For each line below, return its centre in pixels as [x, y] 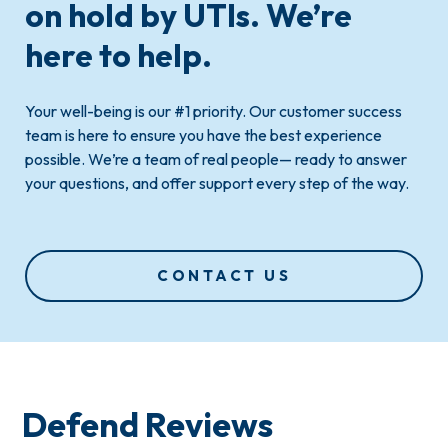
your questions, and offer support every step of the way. [217, 182]
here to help [113, 54]
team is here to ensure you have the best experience [203, 134]
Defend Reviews [148, 424]
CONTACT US [224, 275]
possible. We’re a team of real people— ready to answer [216, 158]
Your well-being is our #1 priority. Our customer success [213, 110]
